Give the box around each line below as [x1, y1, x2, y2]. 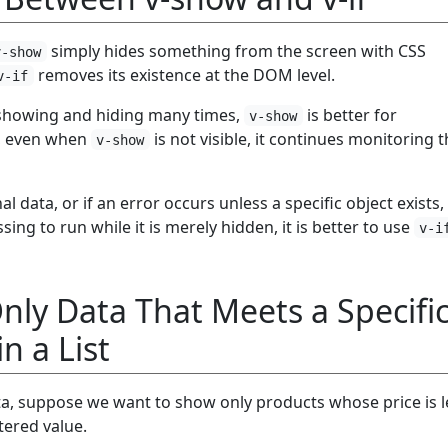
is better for [302, 103, 397, 126]
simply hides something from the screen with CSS [46, 39, 426, 62]
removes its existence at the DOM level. [33, 63, 335, 86]
